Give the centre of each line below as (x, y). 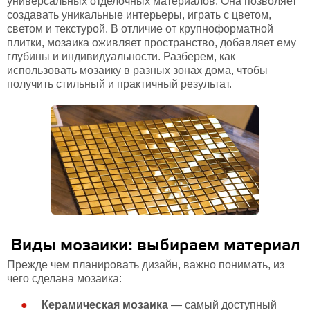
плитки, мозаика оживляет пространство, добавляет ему (152, 43)
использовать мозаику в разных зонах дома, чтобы (137, 70)
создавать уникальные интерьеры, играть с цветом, (139, 15)
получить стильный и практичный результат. (119, 84)
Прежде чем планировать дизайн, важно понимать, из (146, 265)
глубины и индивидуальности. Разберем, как (121, 56)
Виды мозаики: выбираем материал (155, 246)
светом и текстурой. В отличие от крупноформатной (140, 29)
